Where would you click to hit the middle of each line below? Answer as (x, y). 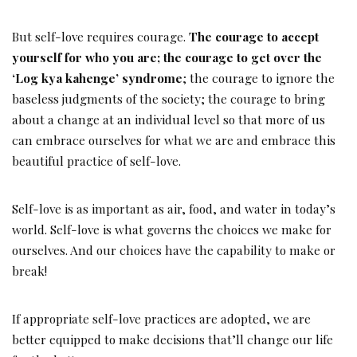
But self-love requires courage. (100, 37)
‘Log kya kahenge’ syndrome (97, 78)
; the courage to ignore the (259, 78)
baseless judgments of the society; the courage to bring (169, 99)
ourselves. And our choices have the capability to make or (174, 250)
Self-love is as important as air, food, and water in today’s (174, 209)
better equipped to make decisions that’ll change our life (173, 339)
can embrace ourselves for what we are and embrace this (174, 140)
